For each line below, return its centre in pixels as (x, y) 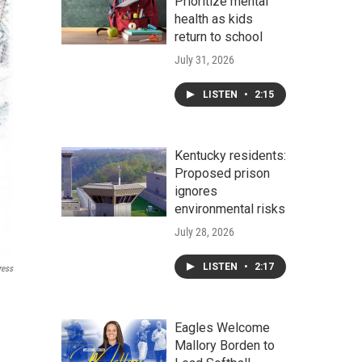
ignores (196, 191)
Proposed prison (222, 173)
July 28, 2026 (204, 232)
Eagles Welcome (222, 328)
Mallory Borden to (225, 345)
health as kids (214, 19)
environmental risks (230, 209)
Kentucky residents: (230, 156)
